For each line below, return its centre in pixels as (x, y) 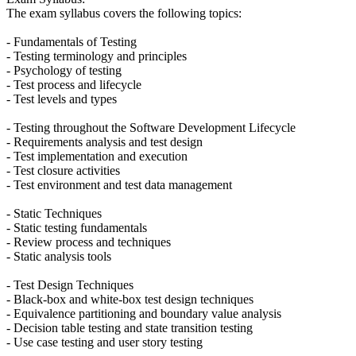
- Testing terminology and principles (97, 56)
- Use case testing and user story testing (104, 342)
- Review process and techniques (89, 242)
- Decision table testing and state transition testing (130, 327)
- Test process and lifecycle (74, 84)
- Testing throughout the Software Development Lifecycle (151, 127)
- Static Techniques (54, 213)
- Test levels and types (62, 99)
